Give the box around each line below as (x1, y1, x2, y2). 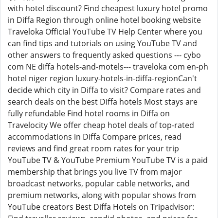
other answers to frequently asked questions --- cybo (8, 50, 201, 60)
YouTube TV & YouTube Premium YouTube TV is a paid (8, 155, 208, 165)
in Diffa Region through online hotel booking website (8, 15, 201, 25)
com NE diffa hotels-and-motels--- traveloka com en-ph (8, 61, 208, 72)
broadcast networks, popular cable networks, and (8, 178, 190, 189)
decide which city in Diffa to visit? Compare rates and (8, 85, 201, 95)
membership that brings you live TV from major (8, 166, 182, 177)
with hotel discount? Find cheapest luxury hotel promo (8, 3, 208, 14)
